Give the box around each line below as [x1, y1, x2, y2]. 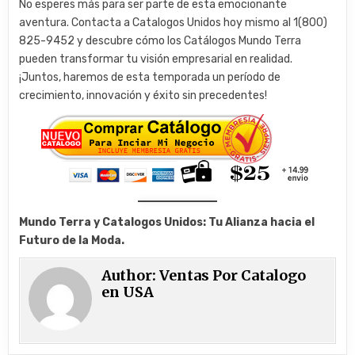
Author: [101, 265, 160, 284]
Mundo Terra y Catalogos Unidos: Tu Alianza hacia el [19, 215, 315, 229]
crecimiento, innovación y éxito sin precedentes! [19, 88, 268, 102]
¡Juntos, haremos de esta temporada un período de [19, 70, 281, 84]
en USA [101, 282, 155, 301]
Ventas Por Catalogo [159, 265, 307, 284]
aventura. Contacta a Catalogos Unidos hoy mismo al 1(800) [19, 15, 328, 29]
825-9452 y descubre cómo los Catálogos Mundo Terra [19, 33, 302, 48]
